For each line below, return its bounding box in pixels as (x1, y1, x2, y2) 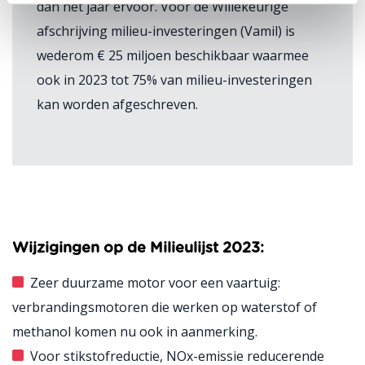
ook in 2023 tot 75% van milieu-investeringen (37, 71, 312, 89)
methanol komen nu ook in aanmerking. (12, 323, 257, 341)
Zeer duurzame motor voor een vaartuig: (29, 274, 280, 292)
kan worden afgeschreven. (37, 95, 198, 113)
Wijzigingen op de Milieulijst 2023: (12, 241, 264, 256)
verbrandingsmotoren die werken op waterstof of (12, 298, 317, 316)
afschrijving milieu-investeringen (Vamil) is (37, 22, 295, 40)
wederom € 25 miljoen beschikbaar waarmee (37, 46, 309, 64)
